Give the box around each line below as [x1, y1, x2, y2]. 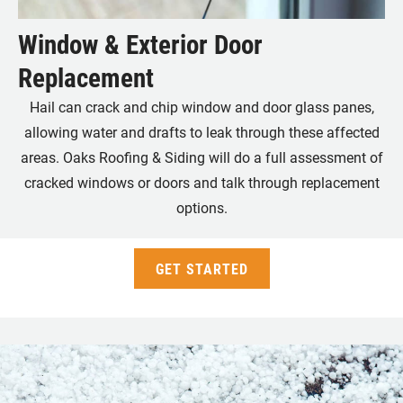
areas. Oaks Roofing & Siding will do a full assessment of [20, 148, 383, 167]
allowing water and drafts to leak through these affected [23, 122, 380, 142]
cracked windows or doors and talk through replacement [23, 173, 380, 193]
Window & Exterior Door [18, 27, 263, 62]
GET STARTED [155, 259, 248, 279]
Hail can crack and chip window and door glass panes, [29, 97, 374, 117]
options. [175, 198, 228, 218]
